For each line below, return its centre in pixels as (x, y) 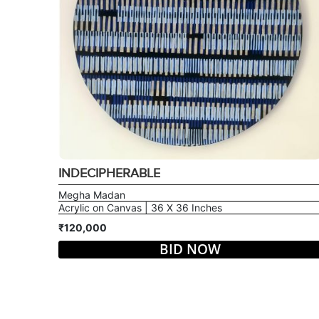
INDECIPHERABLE (109, 173)
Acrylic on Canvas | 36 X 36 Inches (140, 207)
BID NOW (190, 249)
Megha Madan (91, 194)
